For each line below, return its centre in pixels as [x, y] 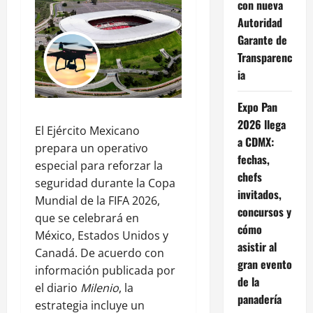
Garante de [262, 40]
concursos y [264, 212]
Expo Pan [257, 107]
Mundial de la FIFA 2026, [97, 201]
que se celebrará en [87, 218]
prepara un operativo [92, 148]
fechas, [253, 160]
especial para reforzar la [99, 166]
